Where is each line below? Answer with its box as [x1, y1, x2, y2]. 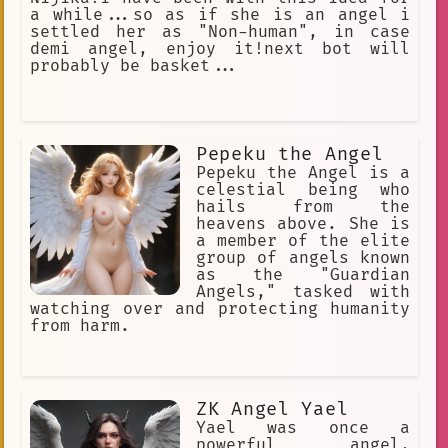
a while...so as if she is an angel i [30, 5, 410, 26]
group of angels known [196, 248, 410, 269]
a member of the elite [196, 231, 410, 252]
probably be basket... [30, 56, 240, 77]
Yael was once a [196, 418, 410, 439]
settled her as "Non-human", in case [30, 22, 410, 43]
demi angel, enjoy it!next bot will [30, 39, 410, 60]
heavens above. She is [196, 214, 410, 235]
